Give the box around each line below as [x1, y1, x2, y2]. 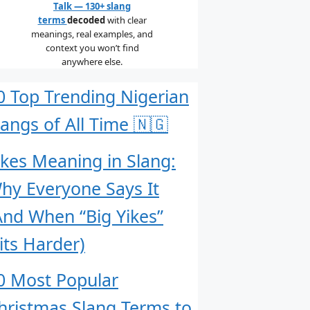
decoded [66, 14, 105, 26]
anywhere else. [62, 55, 122, 68]
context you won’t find [45, 42, 139, 54]
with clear [104, 14, 147, 26]
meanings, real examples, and [31, 28, 153, 40]
